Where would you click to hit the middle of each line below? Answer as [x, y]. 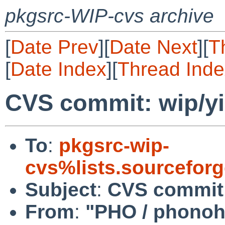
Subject [61, 189]
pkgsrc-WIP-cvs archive [109, 16]
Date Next [153, 47]
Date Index [59, 69]
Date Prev [54, 47]
